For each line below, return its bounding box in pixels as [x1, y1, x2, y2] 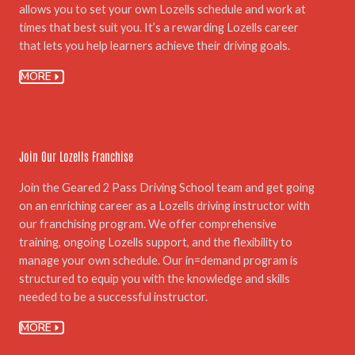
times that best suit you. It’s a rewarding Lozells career [19, 21, 299, 35]
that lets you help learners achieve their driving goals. [19, 39, 292, 53]
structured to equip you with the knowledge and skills [19, 271, 290, 285]
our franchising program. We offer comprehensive [19, 216, 277, 231]
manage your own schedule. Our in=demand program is [19, 253, 298, 267]
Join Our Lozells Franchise [19, 147, 133, 163]
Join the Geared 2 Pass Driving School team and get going [19, 180, 315, 194]
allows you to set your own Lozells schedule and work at [19, 2, 306, 17]
